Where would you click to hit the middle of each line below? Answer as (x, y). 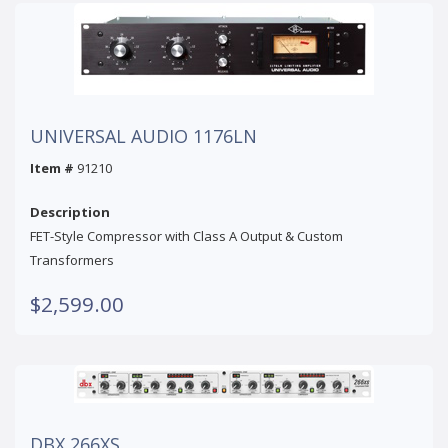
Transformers (72, 259)
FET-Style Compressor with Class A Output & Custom (186, 235)
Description (70, 211)
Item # (52, 167)
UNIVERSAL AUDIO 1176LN (143, 135)
